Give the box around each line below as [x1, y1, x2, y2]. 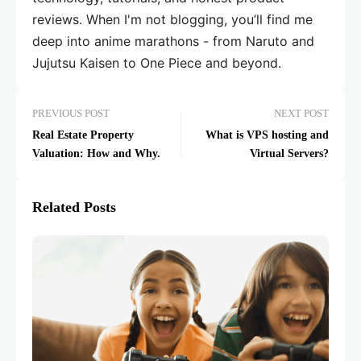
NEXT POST [274, 108, 329, 120]
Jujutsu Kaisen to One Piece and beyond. [32, 55, 281, 72]
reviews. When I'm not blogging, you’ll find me [32, 11, 313, 28]
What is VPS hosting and [205, 129, 329, 142]
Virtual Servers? [250, 147, 329, 160]
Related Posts [32, 199, 116, 216]
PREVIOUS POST [32, 108, 110, 120]
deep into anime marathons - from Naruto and [32, 33, 314, 50]
